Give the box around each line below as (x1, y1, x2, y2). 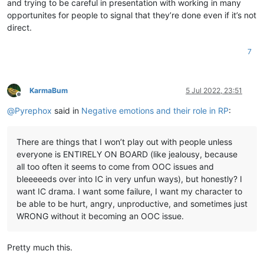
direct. (7, 22, 32, 32)
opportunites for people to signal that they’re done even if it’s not (7, 9, 256, 20)
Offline (18, 94, 40, 104)
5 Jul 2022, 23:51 (186, 85, 242, 95)
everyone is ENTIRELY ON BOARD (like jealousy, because (16, 148, 237, 159)
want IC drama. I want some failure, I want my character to (16, 186, 242, 196)
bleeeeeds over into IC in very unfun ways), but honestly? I (16, 173, 242, 184)
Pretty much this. (7, 242, 72, 252)
